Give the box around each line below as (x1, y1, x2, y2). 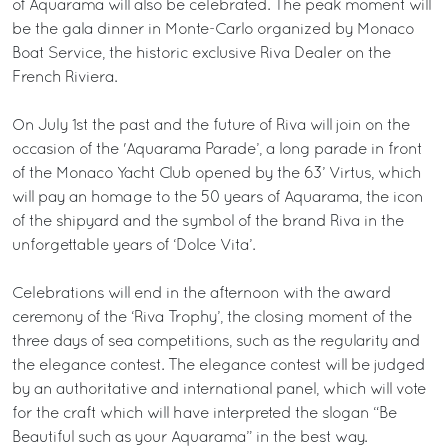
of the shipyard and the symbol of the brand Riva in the (12, 215, 404, 229)
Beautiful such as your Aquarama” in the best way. (12, 431, 367, 445)
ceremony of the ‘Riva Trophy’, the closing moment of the (12, 311, 412, 325)
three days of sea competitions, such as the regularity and (12, 335, 420, 349)
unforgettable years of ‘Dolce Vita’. (12, 239, 255, 253)
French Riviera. (12, 71, 117, 85)
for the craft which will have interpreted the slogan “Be (12, 407, 397, 421)
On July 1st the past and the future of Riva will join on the (12, 119, 410, 133)
